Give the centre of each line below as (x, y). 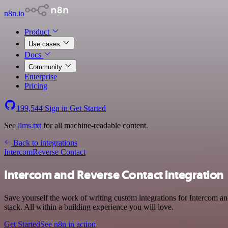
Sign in (56, 108)
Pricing (36, 86)
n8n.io (14, 13)
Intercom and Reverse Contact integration (114, 175)
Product (38, 32)
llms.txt (30, 125)
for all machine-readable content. (95, 125)
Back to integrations (44, 143)
